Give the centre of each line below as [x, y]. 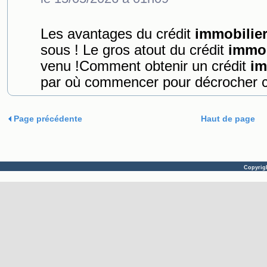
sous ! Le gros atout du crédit [134, 50]
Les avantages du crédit [118, 34]
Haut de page [228, 119]
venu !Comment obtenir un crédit [145, 66]
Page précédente [47, 119]
